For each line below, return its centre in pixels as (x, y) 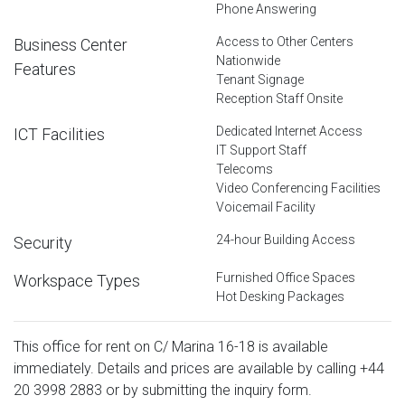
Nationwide (248, 60)
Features (45, 69)
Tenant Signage (260, 79)
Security (43, 242)
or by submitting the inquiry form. (207, 390)
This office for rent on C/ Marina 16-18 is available (171, 346)
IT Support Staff (261, 150)
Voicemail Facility (266, 207)
